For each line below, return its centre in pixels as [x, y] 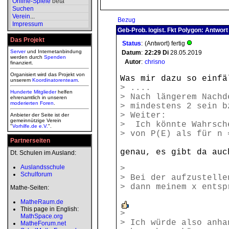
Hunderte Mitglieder [33, 92]
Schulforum [36, 174]
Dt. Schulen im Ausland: [43, 153]
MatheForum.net [43, 223]
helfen [64, 92]
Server [18, 51]
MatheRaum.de [42, 202]
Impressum [28, 24]
